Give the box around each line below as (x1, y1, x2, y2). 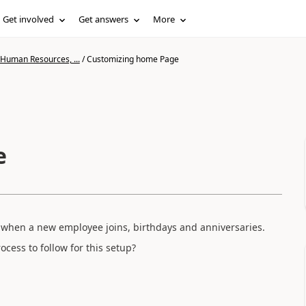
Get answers (79, 13, 129, 25)
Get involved (3, 13, 55, 25)
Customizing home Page (86, 53, 179, 65)
